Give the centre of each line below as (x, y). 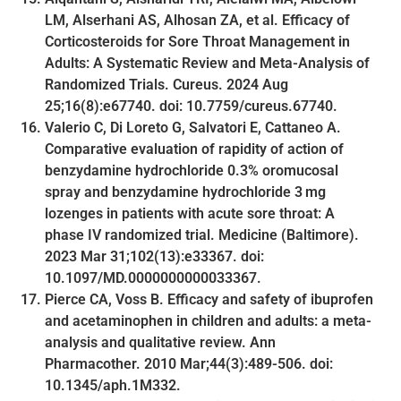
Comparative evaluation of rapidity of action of (194, 149)
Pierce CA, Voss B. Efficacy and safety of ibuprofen (209, 299)
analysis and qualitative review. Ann (160, 342)
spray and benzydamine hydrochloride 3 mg (185, 192)
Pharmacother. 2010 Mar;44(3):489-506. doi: (189, 363)
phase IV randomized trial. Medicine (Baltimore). (202, 235)
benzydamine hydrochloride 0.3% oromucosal (192, 170)
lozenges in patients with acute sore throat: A (190, 213)
